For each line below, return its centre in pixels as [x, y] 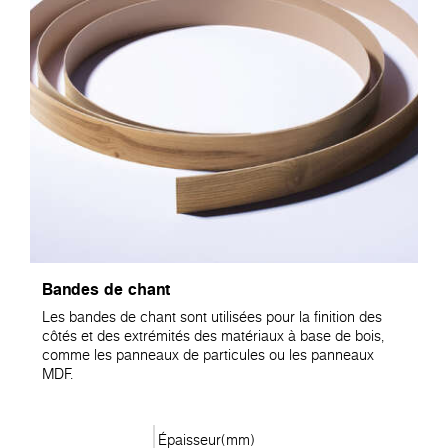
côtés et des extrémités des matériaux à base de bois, [213, 335]
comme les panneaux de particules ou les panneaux [208, 354]
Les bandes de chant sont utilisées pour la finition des [212, 316]
